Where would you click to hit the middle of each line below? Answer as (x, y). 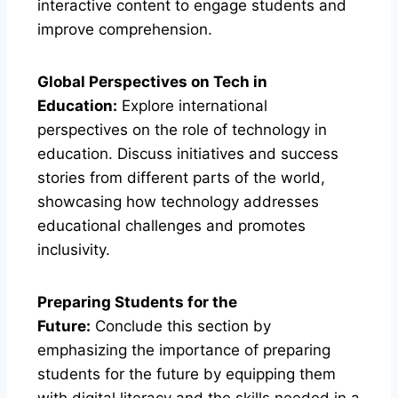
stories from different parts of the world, (181, 177)
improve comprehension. (125, 29)
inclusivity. (74, 249)
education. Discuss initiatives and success (188, 153)
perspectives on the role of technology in (182, 129)
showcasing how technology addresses (178, 201)
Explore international (192, 105)
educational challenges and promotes (171, 225)
